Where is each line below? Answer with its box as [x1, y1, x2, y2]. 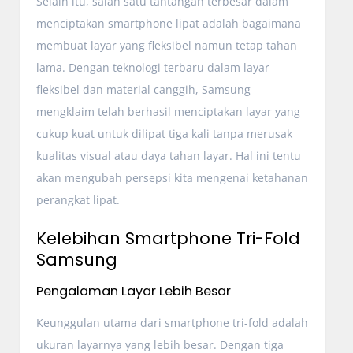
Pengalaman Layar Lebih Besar [35, 281, 231, 300]
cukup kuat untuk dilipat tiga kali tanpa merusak [35, 125, 292, 141]
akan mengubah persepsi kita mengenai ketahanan [35, 169, 308, 185]
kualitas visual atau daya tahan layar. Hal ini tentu [35, 147, 301, 163]
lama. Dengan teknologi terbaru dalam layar [35, 59, 269, 75]
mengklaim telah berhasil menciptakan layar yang [35, 103, 300, 119]
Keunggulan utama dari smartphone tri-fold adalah [35, 314, 308, 330]
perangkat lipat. [35, 191, 120, 207]
